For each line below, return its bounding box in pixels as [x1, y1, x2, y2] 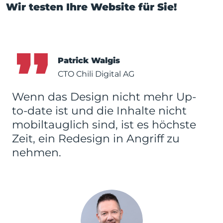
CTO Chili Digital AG [58, 69, 135, 79]
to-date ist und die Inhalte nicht [12, 104, 187, 117]
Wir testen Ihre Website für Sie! [6, 1, 177, 13]
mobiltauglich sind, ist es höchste [12, 118, 196, 131]
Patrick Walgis [58, 56, 120, 65]
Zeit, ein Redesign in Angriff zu [12, 132, 180, 145]
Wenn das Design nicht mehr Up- [12, 90, 196, 104]
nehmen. [12, 146, 61, 159]
